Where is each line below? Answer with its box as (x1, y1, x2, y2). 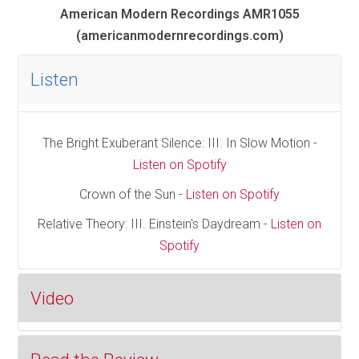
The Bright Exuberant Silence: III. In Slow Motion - (42, 135, 317, 151)
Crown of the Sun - (79, 187, 186, 203)
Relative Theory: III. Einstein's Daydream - (38, 216, 271, 232)
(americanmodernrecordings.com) (75, 28, 284, 44)
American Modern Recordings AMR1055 (59, 6, 300, 22)
